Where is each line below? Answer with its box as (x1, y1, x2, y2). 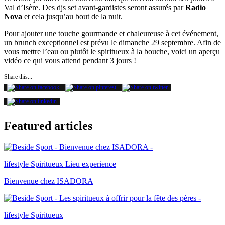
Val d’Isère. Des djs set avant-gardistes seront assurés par (4, 3, 185, 12)
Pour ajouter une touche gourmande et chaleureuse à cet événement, (4, 29, 218, 38)
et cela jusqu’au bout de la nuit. (24, 12, 123, 21)
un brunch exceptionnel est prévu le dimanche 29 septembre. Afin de (4, 38, 221, 47)
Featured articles (4, 119, 92, 132)
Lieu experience (65, 159, 116, 168)
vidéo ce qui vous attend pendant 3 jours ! (4, 56, 136, 65)
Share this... (4, 73, 32, 80)
